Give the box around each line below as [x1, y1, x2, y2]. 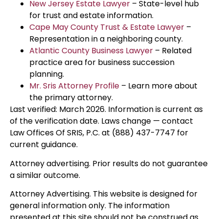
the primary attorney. [29, 92, 113, 104]
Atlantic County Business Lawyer [29, 45, 153, 57]
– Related [153, 45, 192, 57]
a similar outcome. [10, 169, 80, 181]
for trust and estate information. [29, 10, 153, 22]
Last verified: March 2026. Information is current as [10, 104, 203, 115]
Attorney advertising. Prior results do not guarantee [10, 157, 208, 169]
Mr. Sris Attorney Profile [29, 80, 119, 92]
